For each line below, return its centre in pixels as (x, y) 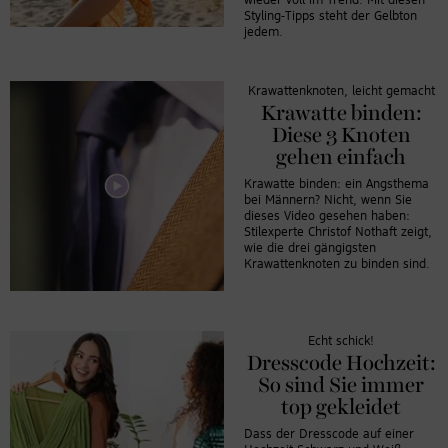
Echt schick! (341, 341)
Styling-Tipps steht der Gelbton (330, 16)
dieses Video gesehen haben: (327, 216)
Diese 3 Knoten (341, 135)
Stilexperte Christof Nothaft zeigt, (338, 232)
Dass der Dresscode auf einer (329, 434)
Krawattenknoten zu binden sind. (337, 264)
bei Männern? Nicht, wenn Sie (328, 200)
